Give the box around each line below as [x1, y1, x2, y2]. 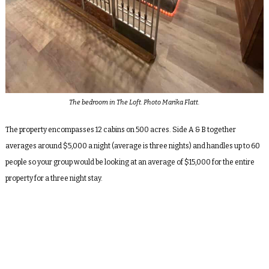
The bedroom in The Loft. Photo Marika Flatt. [69, 98, 200, 106]
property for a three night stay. [5, 174, 103, 183]
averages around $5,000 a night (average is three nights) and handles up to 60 [5, 141, 260, 150]
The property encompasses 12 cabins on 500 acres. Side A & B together [5, 125, 236, 134]
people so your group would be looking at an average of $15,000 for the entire [5, 157, 255, 166]
